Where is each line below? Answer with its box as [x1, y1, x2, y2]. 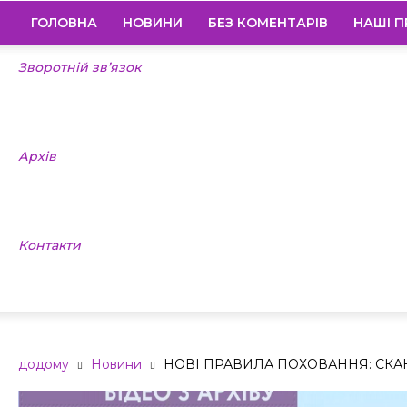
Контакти [18, 237, 81, 253]
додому [18, 356, 69, 372]
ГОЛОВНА [31, 15, 97, 31]
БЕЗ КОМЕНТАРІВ [208, 15, 328, 31]
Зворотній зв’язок [18, 59, 141, 75]
